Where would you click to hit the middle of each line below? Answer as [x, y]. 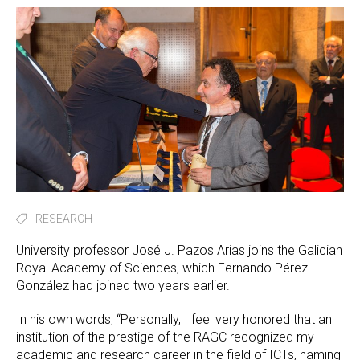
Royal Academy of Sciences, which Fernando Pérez [162, 268]
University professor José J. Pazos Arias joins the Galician [179, 250]
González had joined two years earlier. [123, 285]
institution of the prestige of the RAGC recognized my [165, 337]
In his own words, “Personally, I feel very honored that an [174, 319]
